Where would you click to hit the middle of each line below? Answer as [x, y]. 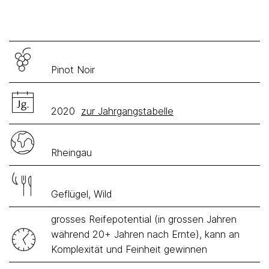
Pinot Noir [73, 70]
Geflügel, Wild [81, 194]
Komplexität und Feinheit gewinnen [129, 249]
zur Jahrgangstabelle [127, 111]
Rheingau [71, 153]
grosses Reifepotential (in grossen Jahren [144, 219]
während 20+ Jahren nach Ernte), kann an [145, 234]
